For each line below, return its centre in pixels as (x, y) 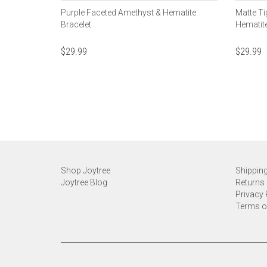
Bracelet (76, 24)
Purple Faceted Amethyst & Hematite (128, 12)
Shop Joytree (86, 170)
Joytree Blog (84, 182)
